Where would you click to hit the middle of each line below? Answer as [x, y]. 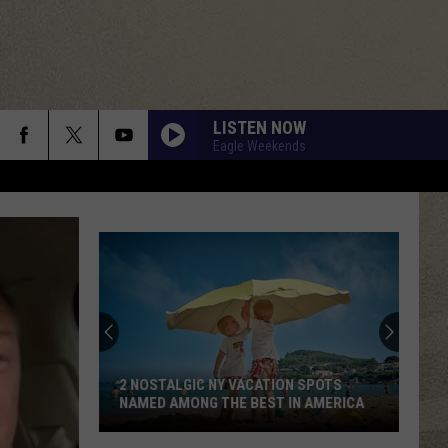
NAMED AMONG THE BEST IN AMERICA [241, 403]
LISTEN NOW [259, 127]
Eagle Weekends [259, 145]
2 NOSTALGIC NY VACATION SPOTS [230, 385]
